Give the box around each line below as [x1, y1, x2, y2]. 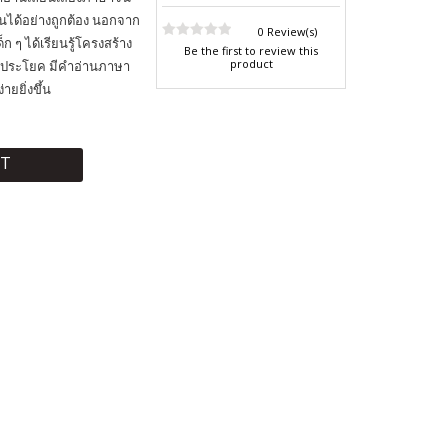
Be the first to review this [184, 43, 318, 58]
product [229, 56, 273, 71]
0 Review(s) [257, 24, 317, 39]
